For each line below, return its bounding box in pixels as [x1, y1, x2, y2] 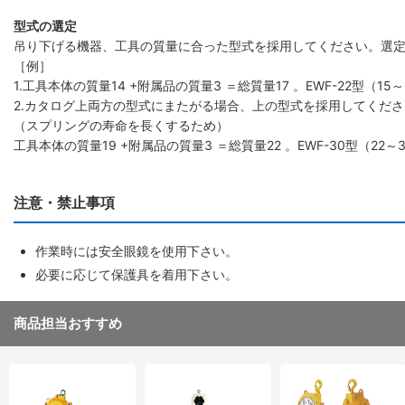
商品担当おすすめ [14, 315, 122, 332]
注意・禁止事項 [14, 193, 115, 212]
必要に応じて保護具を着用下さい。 [34, 266, 238, 282]
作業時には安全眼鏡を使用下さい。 [34, 243, 238, 259]
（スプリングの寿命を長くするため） [14, 118, 229, 133]
